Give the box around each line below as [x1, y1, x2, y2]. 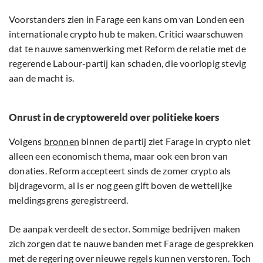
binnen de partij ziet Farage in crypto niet [79, 136, 251, 147]
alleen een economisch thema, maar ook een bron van [9, 150, 228, 162]
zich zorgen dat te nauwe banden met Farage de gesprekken [9, 238, 254, 249]
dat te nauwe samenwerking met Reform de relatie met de [9, 43, 246, 55]
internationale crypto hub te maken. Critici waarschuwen [9, 28, 244, 40]
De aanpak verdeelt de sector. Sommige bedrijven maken [9, 223, 241, 235]
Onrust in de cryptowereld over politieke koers [9, 111, 219, 124]
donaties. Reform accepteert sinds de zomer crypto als [9, 165, 231, 177]
